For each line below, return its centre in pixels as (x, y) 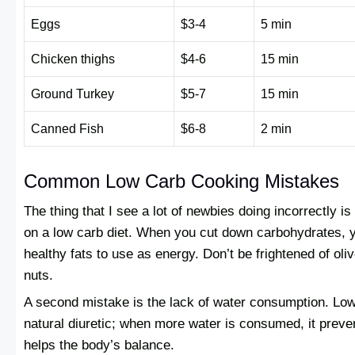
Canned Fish (67, 128)
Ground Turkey (73, 94)
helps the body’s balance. (99, 345)
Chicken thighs (73, 59)
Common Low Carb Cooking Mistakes (181, 181)
